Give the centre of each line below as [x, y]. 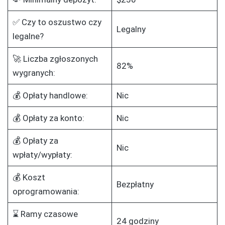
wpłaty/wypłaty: [42, 155]
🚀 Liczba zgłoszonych [55, 59]
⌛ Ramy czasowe [45, 214]
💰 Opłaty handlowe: [50, 96]
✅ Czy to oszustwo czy [57, 22]
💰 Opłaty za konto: [48, 118]
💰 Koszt [29, 178]
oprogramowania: [46, 192]
